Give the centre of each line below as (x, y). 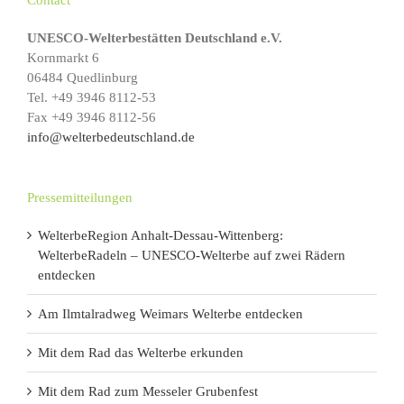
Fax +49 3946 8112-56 (92, 118)
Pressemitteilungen (80, 198)
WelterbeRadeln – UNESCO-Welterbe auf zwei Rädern (192, 256)
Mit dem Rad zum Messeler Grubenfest (148, 392)
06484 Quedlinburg (83, 78)
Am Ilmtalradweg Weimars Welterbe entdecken (170, 314)
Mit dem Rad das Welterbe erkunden (141, 353)
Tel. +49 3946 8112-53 (92, 98)
